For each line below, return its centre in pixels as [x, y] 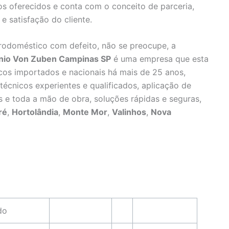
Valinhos [129, 112]
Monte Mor [85, 112]
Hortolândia [35, 112]
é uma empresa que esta [160, 59]
